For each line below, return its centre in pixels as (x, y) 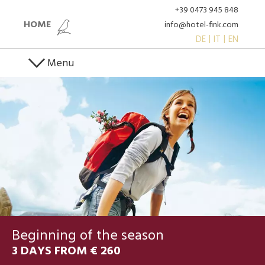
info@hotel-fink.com (201, 25)
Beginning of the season (88, 236)
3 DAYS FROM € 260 (66, 252)
